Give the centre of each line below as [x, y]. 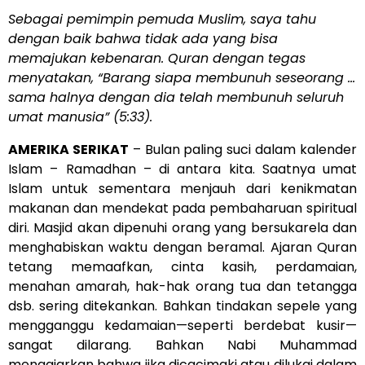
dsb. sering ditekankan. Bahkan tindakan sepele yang [182, 306]
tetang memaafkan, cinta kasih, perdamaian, [182, 267]
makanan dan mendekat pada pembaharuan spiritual [182, 208]
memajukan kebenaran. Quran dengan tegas [157, 58]
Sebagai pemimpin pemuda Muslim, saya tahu [162, 19]
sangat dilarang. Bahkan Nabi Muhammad [182, 345]
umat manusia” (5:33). [80, 117]
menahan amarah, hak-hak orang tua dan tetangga [182, 286]
